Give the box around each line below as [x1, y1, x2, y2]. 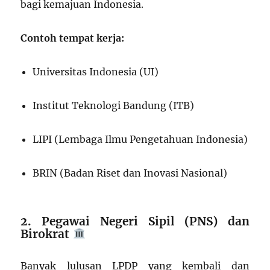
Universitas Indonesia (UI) [33, 66, 159, 78]
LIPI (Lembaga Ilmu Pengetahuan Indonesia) [33, 133, 248, 146]
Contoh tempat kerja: [20, 32, 125, 45]
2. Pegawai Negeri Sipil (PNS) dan [20, 214, 250, 229]
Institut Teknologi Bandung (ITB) [33, 99, 195, 112]
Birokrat [20, 227, 70, 242]
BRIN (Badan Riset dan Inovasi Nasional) [33, 167, 228, 180]
